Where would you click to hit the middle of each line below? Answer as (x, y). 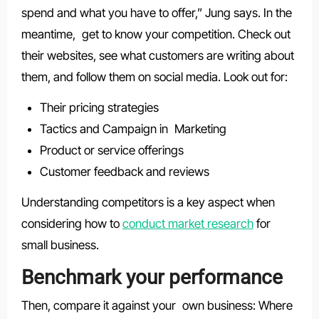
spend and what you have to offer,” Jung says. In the (156, 12)
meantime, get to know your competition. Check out (156, 34)
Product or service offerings (111, 150)
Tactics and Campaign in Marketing (133, 129)
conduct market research (188, 223)
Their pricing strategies (99, 107)
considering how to (72, 223)
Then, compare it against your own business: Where (157, 306)
